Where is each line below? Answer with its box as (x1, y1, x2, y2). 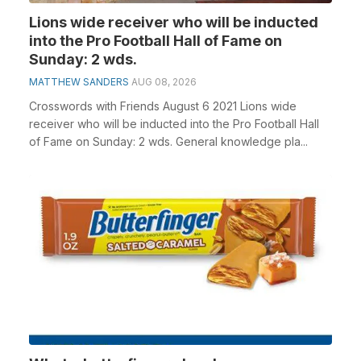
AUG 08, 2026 (131, 75, 197, 88)
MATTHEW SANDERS (29, 75, 129, 88)
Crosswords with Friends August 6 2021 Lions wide (29, 98, 297, 113)
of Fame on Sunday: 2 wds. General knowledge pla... (29, 134, 308, 148)
